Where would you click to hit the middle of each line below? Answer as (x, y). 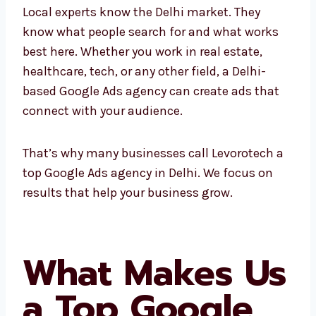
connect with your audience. (103, 130)
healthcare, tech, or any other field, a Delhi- (144, 91)
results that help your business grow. (128, 212)
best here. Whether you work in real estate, (142, 71)
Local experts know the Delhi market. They (141, 32)
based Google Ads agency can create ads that (151, 111)
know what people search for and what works (151, 51)
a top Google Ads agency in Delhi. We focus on (153, 193)
